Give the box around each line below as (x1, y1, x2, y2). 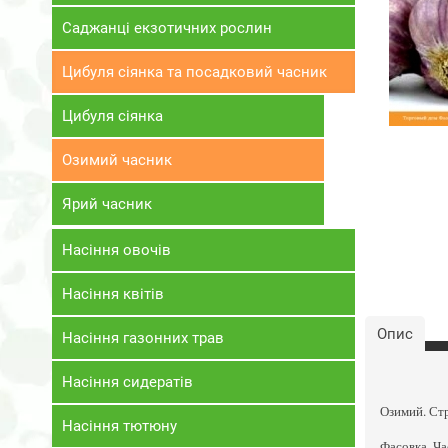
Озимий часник (62, 151, 172, 169)
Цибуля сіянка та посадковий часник (62, 63, 327, 81)
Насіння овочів (62, 241, 171, 259)
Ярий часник (62, 195, 152, 213)
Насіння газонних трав (62, 329, 224, 347)
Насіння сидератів (62, 373, 193, 391)
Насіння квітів (62, 285, 164, 303)
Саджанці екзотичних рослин (62, 19, 272, 37)
